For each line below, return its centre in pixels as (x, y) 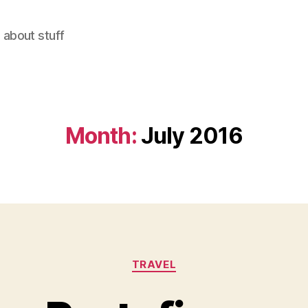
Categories (184, 258)
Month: (101, 136)
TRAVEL (154, 264)
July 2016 (192, 136)
